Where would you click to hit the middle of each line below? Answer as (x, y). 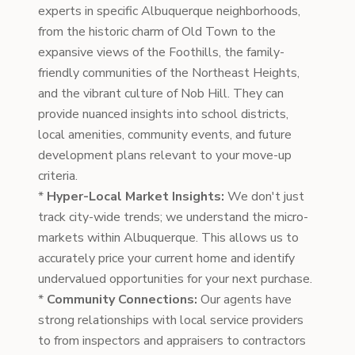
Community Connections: (122, 300)
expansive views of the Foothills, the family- (161, 52)
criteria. (58, 176)
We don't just (264, 197)
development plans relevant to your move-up (165, 155)
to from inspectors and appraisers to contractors (172, 341)
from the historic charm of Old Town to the (157, 32)
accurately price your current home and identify (166, 258)
